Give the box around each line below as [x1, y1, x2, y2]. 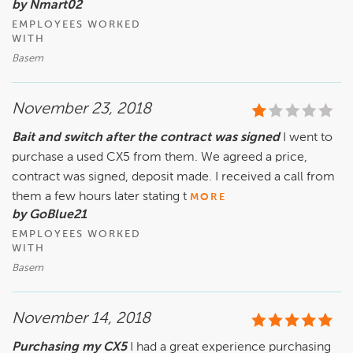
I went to [283, 132, 333, 145]
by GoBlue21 [12, 209, 87, 222]
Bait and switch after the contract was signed [12, 132, 280, 145]
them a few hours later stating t [12, 191, 187, 204]
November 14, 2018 [12, 311, 150, 328]
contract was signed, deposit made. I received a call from [12, 171, 335, 184]
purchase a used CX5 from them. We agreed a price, [12, 151, 307, 165]
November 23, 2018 [12, 102, 151, 118]
